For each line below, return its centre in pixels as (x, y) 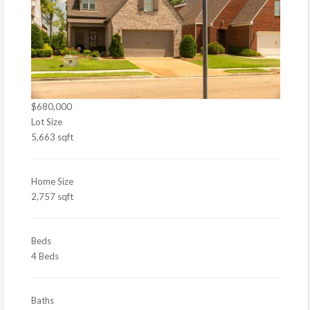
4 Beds (45, 256)
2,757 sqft (52, 196)
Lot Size (47, 121)
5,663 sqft (52, 137)
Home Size (52, 181)
